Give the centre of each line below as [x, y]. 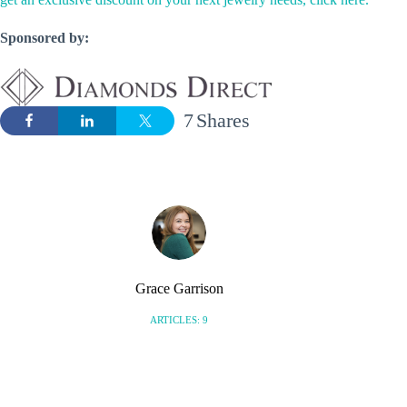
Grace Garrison [179, 289]
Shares [223, 121]
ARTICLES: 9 [179, 320]
